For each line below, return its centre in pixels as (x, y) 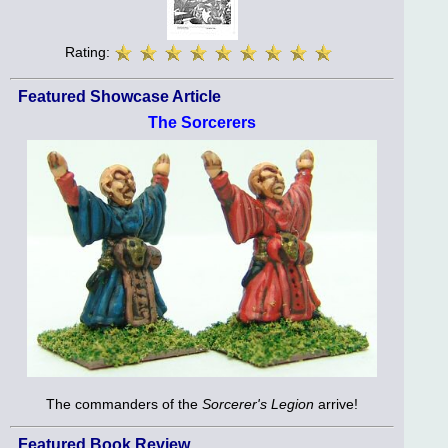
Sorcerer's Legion (258, 403)
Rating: (89, 52)
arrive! (336, 403)
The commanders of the (124, 403)
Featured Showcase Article (119, 97)
